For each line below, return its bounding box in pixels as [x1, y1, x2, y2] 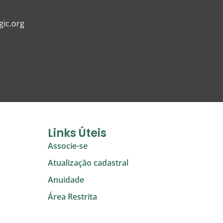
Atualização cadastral [47, 157, 128, 168]
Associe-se [47, 140, 88, 151]
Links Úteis [47, 125, 107, 141]
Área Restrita [47, 191, 97, 202]
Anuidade [47, 174, 84, 185]
